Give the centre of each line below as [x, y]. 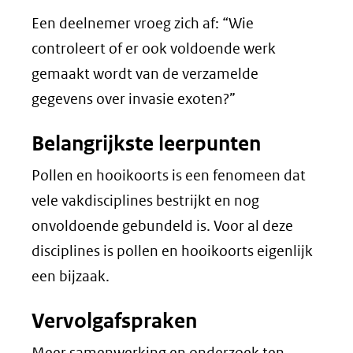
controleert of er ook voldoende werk [154, 48]
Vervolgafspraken [114, 321]
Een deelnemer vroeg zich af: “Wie [143, 23]
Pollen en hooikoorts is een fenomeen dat [169, 175]
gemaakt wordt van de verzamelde [145, 74]
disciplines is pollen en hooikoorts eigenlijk [172, 251]
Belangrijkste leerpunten [146, 143]
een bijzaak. [71, 276]
